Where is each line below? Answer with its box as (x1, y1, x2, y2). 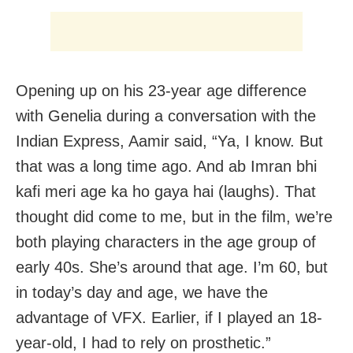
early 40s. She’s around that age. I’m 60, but (16, 258, 328, 277)
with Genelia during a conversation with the (16, 107, 316, 125)
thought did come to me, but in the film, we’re (16, 208, 333, 226)
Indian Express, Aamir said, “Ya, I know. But (16, 132, 323, 150)
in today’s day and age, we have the (16, 284, 268, 302)
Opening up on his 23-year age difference (16, 82, 307, 100)
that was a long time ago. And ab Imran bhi (16, 158, 317, 176)
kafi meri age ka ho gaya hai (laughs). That (16, 183, 316, 201)
